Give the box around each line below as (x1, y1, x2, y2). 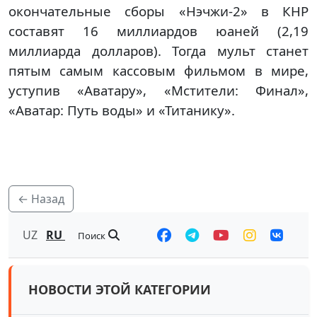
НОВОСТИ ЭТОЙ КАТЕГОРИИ (28, 281, 211, 299)
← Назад (18, 191, 64, 207)
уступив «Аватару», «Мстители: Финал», (8, 81, 309, 100)
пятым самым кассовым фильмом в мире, (8, 62, 309, 80)
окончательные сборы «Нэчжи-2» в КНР (8, 2, 309, 21)
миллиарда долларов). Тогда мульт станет (8, 42, 309, 60)
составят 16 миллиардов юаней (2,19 (8, 22, 309, 40)
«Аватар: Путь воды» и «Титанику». (8, 101, 235, 120)
